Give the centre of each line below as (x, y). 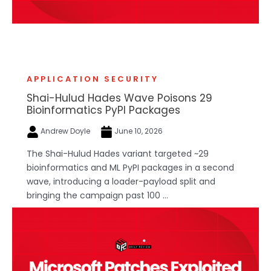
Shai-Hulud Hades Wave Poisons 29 (119, 98)
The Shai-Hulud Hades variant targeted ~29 (118, 153)
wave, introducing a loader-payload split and (121, 181)
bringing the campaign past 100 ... (97, 195)
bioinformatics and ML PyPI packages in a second (130, 167)
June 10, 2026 (138, 131)
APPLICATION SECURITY (93, 79)
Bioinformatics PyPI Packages (103, 110)
